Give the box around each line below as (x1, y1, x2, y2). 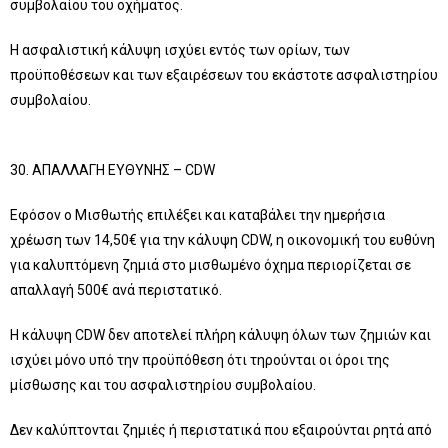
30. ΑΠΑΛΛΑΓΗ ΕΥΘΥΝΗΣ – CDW (10, 162, 215, 178)
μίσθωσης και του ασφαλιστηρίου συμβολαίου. (10, 377, 316, 393)
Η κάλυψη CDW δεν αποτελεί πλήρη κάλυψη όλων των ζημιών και (10, 327, 431, 343)
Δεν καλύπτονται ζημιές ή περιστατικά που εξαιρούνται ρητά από (10, 422, 432, 438)
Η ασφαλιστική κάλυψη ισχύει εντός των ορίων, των (10, 42, 350, 58)
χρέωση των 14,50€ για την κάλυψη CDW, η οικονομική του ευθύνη (10, 232, 435, 248)
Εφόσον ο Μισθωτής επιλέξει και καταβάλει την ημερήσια (10, 207, 385, 223)
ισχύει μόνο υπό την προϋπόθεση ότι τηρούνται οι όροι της (10, 352, 390, 368)
